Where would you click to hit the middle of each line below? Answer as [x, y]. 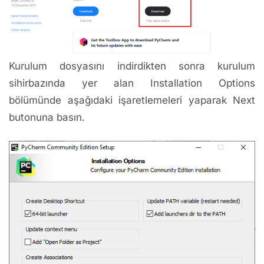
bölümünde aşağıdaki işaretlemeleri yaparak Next [132, 100]
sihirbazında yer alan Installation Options [132, 83]
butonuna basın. [47, 118]
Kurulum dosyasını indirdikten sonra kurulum [132, 66]
